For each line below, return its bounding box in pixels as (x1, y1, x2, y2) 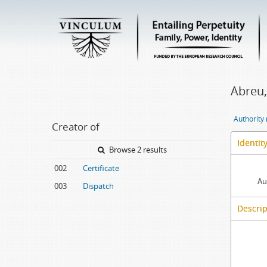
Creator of (52, 120, 100, 133)
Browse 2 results (107, 144, 167, 155)
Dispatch (83, 181, 114, 191)
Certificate (83, 163, 119, 173)
